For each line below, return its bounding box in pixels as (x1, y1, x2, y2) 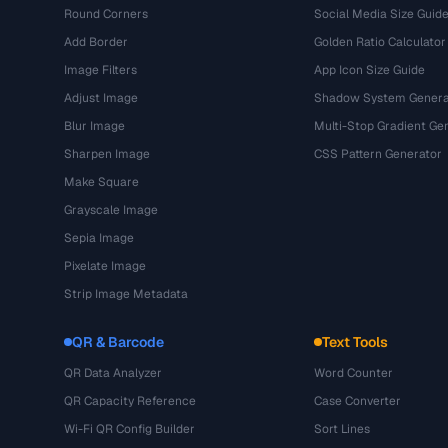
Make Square (64, 174, 139, 190)
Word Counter (313, 365, 393, 381)
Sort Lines (313, 421, 370, 437)
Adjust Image (64, 90, 138, 106)
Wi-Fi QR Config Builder (64, 421, 195, 437)
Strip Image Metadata (64, 286, 188, 302)
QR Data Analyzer (64, 365, 162, 381)
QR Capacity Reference (64, 393, 196, 409)
